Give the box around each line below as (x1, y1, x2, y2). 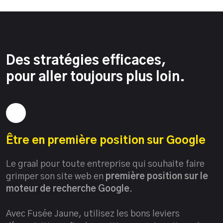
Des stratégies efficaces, (6, 54, 166, 67)
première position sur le (106, 172, 208, 181)
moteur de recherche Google (6, 184, 129, 194)
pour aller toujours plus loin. (6, 70, 185, 84)
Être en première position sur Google (6, 134, 206, 146)
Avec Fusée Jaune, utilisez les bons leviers (6, 209, 180, 219)
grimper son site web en (6, 172, 106, 181)
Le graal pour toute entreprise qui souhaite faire (6, 159, 205, 169)
